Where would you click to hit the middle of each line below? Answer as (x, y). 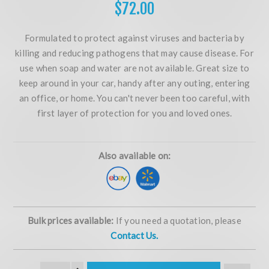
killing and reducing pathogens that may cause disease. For (134, 53)
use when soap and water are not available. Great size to (134, 68)
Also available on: (134, 156)
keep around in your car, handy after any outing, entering (134, 83)
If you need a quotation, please (177, 221)
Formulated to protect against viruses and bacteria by (134, 38)
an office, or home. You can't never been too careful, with (134, 98)
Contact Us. (134, 236)
